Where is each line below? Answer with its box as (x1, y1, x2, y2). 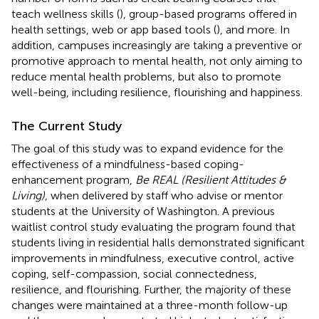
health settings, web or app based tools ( (11, 22, 216, 36)
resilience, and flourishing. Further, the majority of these (11, 282, 291, 296)
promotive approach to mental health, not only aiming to (11, 53, 303, 68)
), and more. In (216, 22, 290, 36)
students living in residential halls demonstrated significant (11, 235, 305, 249)
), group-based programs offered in (120, 6, 297, 21)
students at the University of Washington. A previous (11, 204, 275, 218)
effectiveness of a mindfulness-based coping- (11, 157, 244, 171)
